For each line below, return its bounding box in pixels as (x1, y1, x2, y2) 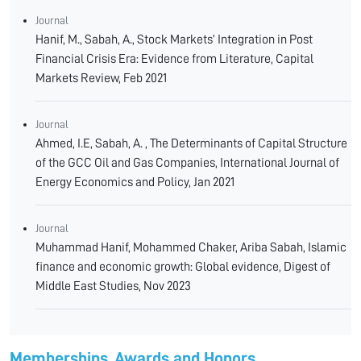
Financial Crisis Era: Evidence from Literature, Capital (35, 52, 313, 65)
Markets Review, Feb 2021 (35, 72, 167, 85)
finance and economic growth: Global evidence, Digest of (35, 260, 330, 273)
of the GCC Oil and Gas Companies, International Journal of (35, 156, 339, 169)
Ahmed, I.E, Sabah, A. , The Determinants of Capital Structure (35, 137, 347, 150)
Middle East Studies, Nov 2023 (35, 280, 191, 293)
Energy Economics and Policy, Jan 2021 (35, 176, 234, 189)
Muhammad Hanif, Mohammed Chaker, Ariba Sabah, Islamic (35, 241, 346, 254)
